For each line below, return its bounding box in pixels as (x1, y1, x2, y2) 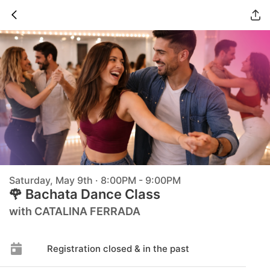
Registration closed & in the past (46, 243, 189, 254)
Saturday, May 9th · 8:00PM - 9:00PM (9, 174, 181, 186)
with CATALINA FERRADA (9, 205, 140, 218)
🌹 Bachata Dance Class (9, 186, 160, 202)
